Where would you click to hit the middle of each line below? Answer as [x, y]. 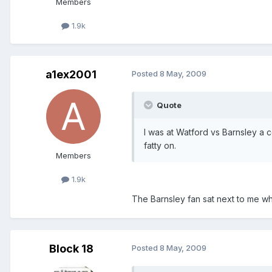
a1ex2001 [71, 74]
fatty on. [160, 145]
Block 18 [71, 248]
